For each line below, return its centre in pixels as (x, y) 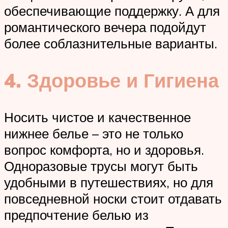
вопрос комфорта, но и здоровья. (104, 149)
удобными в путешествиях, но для (109, 182)
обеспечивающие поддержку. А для (112, 10)
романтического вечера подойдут (105, 27)
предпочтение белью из (76, 215)
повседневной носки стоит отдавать (113, 198)
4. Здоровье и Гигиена (111, 80)
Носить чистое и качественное (97, 117)
